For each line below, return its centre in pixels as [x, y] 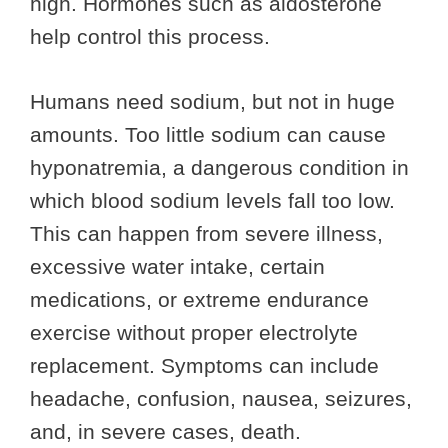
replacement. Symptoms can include [204, 365]
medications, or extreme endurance [199, 299]
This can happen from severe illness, [206, 233]
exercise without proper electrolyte [194, 332]
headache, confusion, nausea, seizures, [221, 398]
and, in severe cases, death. [165, 431]
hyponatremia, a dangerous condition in [219, 167]
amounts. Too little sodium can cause [208, 134]
